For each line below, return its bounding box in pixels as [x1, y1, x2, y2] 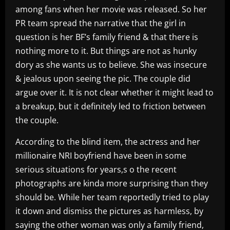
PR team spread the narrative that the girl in [15, 17, 186, 29]
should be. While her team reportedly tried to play [15, 191, 209, 203]
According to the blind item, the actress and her [15, 136, 200, 147]
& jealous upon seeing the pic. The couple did [15, 73, 190, 84]
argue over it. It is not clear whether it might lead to [15, 87, 214, 98]
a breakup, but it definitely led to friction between [15, 101, 206, 112]
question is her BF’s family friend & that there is [15, 31, 198, 43]
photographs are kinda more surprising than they [15, 178, 208, 189]
